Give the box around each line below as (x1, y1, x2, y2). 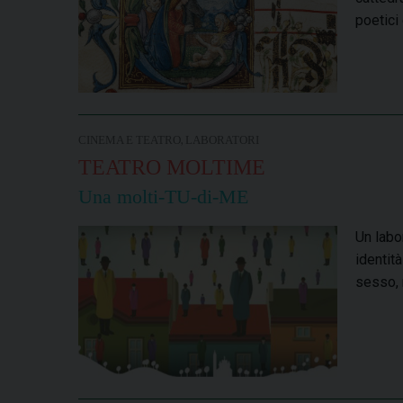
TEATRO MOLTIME (78, 156, 265, 180)
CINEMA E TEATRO (78, 134, 181, 148)
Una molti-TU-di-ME (78, 185, 248, 209)
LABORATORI (185, 134, 259, 148)
